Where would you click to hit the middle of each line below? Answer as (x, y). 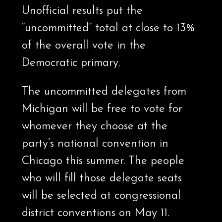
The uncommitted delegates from (104, 92)
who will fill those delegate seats (102, 179)
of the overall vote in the (83, 46)
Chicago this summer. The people (103, 162)
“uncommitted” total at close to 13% (108, 29)
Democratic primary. (71, 63)
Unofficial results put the (82, 11)
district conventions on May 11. (95, 214)
